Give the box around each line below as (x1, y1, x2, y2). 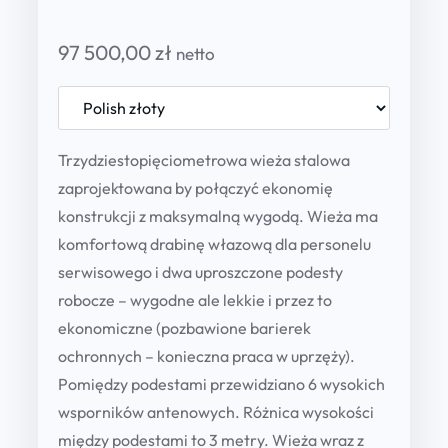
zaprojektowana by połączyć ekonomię (58, 177, 333, 198)
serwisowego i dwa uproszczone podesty (58, 261, 343, 282)
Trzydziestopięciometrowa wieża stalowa (58, 149, 350, 170)
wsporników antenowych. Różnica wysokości (58, 401, 374, 422)
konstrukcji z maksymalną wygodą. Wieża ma (58, 205, 378, 226)
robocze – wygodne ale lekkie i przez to (58, 289, 332, 310)
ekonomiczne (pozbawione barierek (58, 317, 311, 338)
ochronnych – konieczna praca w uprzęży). (58, 345, 355, 366)
